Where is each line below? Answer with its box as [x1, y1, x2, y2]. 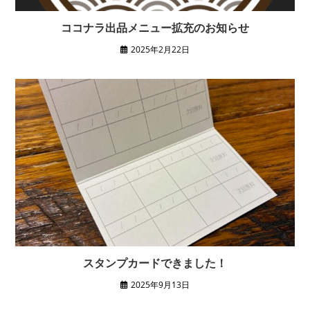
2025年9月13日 [131, 278, 190, 291]
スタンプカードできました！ [83, 255, 227, 271]
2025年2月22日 [131, 44, 190, 56]
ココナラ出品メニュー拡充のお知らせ [61, 20, 249, 36]
